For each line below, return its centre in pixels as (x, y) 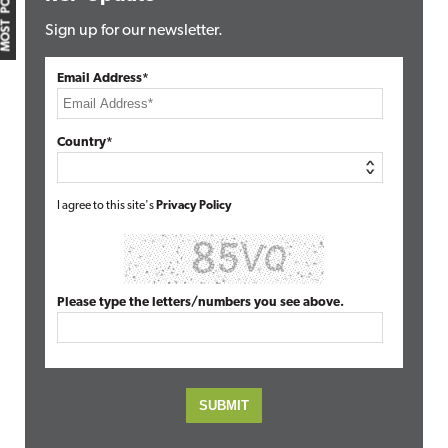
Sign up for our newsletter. (134, 31)
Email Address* (103, 78)
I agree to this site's (106, 206)
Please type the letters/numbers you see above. (200, 302)
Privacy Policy (194, 206)
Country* (85, 142)
